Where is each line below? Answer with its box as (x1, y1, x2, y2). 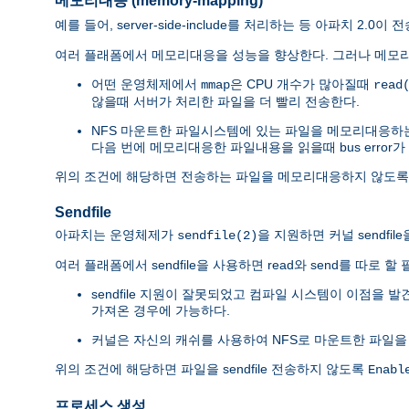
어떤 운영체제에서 (91, 76, 201, 91)
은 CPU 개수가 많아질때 (230, 76, 373, 91)
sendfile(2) (177, 228, 257, 244)
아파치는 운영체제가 (55, 227, 177, 243)
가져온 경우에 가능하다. (91, 303, 230, 319)
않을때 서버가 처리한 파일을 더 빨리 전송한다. (91, 93, 360, 109)
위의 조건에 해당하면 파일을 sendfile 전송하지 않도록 (55, 362, 368, 377)
